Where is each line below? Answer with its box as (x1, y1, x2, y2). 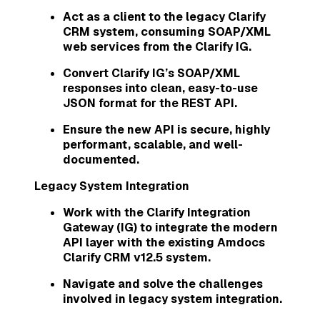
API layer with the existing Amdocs (63, 234, 265, 250)
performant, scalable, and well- (63, 136, 243, 152)
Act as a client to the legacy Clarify (63, 9, 266, 24)
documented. (63, 151, 139, 167)
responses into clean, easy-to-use (63, 80, 258, 96)
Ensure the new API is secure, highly (63, 121, 270, 137)
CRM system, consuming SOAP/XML (63, 24, 271, 39)
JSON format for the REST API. (63, 95, 237, 111)
